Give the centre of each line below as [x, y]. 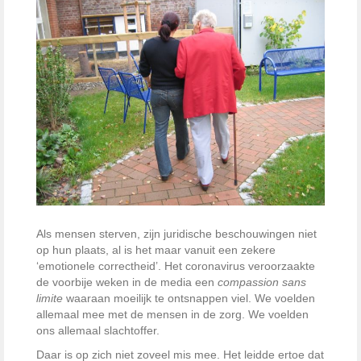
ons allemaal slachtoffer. [98, 330]
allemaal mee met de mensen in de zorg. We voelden [172, 314]
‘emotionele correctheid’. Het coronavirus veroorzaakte [176, 266]
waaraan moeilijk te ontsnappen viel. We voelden [191, 298]
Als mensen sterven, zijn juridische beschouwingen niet [176, 233]
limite [51, 298]
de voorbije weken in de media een [127, 282]
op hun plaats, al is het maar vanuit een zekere [156, 249]
